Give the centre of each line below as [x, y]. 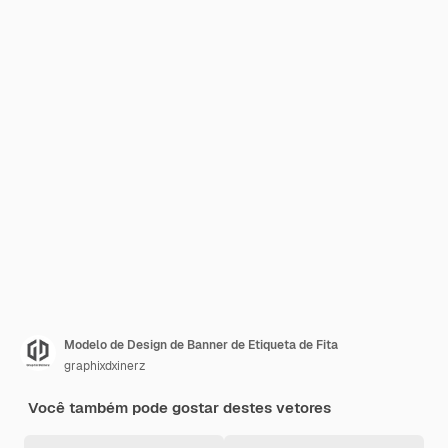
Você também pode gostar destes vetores [179, 407]
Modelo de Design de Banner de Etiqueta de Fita [201, 345]
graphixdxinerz [104, 366]
